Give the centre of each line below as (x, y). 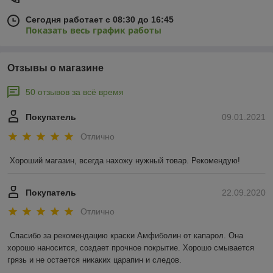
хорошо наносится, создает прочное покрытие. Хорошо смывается (131, 248)
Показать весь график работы (94, 30)
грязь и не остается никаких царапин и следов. (94, 260)
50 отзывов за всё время (75, 92)
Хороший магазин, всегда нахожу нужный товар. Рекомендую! (125, 160)
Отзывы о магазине (55, 68)
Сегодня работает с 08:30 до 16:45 (100, 20)
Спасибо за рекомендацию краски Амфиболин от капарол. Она (126, 236)
